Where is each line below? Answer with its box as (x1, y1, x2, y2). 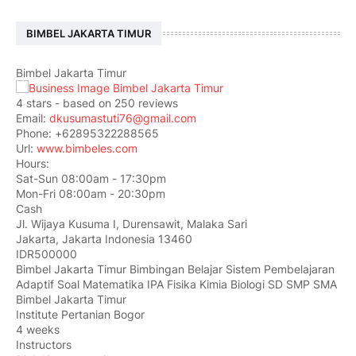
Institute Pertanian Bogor (16, 308, 145, 322)
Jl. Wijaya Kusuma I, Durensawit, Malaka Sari (16, 217, 247, 231)
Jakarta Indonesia (62, 232, 155, 246)
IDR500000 (16, 247, 77, 261)
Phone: (16, 126, 55, 141)
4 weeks (16, 323, 60, 337)
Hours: (16, 157, 49, 171)
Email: (16, 111, 49, 126)
